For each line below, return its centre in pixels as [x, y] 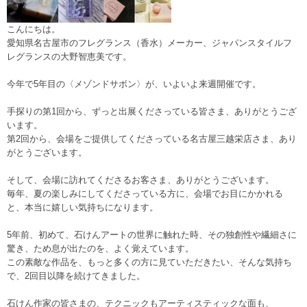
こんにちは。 [34, 29]
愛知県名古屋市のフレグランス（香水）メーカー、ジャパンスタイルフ [149, 43]
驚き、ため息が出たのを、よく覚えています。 [100, 248]
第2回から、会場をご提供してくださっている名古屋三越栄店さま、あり [152, 139]
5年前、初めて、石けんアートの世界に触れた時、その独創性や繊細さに [152, 235]
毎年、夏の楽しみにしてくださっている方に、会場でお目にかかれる [145, 194]
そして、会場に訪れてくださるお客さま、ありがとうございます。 [140, 180]
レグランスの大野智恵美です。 [69, 57]
